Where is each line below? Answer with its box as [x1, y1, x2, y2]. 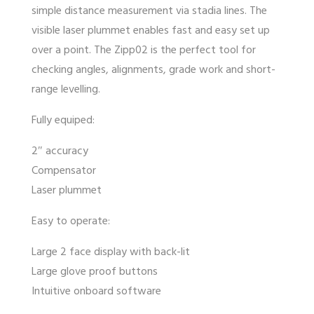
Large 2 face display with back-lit [32, 243, 190, 261]
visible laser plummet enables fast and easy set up [32, 21, 270, 40]
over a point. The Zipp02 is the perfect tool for [32, 41, 256, 60]
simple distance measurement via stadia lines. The [32, 1, 267, 20]
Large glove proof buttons [32, 262, 158, 281]
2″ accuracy [32, 142, 88, 161]
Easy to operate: [32, 212, 110, 231]
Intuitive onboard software [32, 282, 161, 301]
